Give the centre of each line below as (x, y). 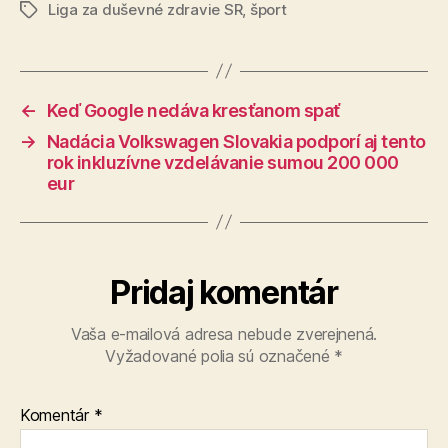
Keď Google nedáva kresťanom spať (193, 110)
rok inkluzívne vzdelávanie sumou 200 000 (222, 162)
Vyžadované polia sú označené (220, 355)
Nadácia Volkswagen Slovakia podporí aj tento (236, 141)
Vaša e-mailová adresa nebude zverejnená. (224, 333)
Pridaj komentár (224, 292)
